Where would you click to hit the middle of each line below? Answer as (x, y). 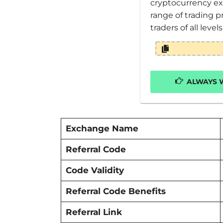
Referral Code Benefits (115, 191)
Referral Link (94, 212)
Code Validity (95, 170)
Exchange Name (102, 128)
